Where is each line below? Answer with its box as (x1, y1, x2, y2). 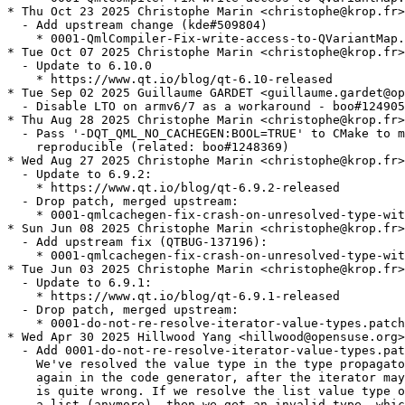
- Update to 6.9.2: (7, 167, 152, 182)
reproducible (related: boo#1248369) (7, 140, 289, 155)
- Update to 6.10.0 (7, 59, 152, 73)
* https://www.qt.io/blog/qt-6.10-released (7, 72, 333, 87)
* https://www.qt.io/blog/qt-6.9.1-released (7, 289, 340, 304)
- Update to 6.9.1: (7, 276, 152, 290)
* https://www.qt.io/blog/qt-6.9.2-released (7, 181, 340, 195)
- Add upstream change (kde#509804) (7, 18, 268, 33)
